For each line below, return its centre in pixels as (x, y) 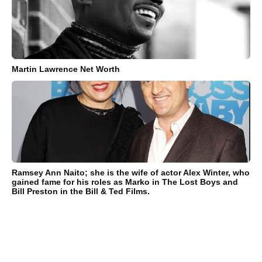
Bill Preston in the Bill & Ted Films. (81, 192)
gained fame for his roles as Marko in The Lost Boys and (125, 182)
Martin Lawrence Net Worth (66, 69)
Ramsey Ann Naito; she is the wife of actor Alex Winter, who (131, 173)
